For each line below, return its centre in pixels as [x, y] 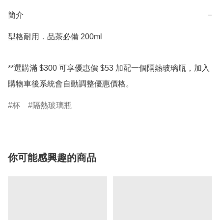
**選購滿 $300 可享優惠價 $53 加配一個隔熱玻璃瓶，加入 [109, 68]
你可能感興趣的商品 [52, 158]
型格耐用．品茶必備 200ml [55, 37]
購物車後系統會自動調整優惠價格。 [71, 84]
